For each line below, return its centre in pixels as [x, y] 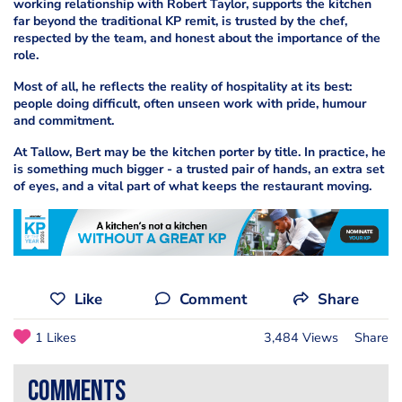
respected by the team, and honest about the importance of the [197, 38]
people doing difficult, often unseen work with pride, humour [190, 103]
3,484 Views [301, 337]
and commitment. [64, 120]
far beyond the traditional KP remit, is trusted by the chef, [180, 21]
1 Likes [56, 337]
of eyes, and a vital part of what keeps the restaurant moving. [192, 186]
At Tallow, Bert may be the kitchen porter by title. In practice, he [200, 152]
